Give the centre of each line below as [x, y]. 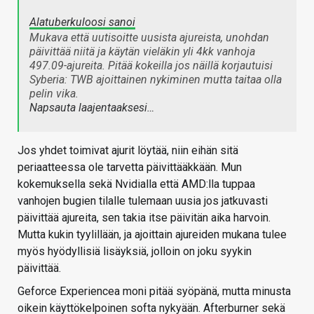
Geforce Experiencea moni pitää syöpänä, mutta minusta [154, 291]
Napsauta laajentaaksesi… [92, 107]
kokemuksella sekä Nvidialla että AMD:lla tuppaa [136, 184]
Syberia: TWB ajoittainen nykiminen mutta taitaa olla [156, 79]
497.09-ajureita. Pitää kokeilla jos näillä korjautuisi [151, 65]
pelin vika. [54, 93]
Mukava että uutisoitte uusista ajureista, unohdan [149, 37]
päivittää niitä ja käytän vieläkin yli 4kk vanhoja [142, 51]
